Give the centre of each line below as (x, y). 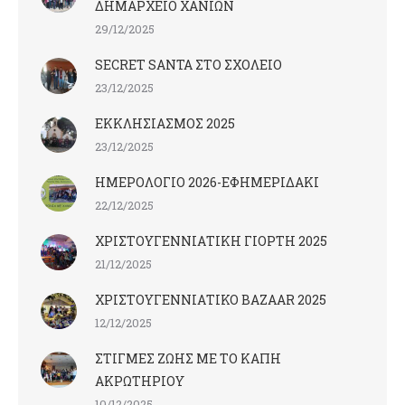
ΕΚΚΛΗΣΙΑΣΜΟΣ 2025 (165, 123)
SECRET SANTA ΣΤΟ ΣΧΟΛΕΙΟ (188, 65)
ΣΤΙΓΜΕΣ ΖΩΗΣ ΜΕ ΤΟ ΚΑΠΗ (188, 358)
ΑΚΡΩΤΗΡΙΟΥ (140, 381)
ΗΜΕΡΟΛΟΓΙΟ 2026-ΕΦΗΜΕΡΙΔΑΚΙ (207, 182)
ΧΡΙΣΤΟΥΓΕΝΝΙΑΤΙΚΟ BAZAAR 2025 (211, 300)
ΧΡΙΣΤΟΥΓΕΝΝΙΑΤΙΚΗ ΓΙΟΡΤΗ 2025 (211, 241)
